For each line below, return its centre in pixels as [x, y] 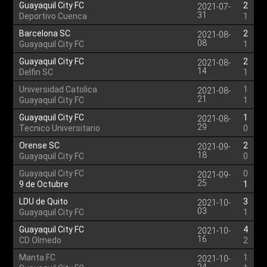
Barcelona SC [45, 33]
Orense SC [40, 145]
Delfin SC [36, 72]
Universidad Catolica [58, 89]
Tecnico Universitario [60, 128]
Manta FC [38, 257]
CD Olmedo [41, 240]
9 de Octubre [44, 184]
